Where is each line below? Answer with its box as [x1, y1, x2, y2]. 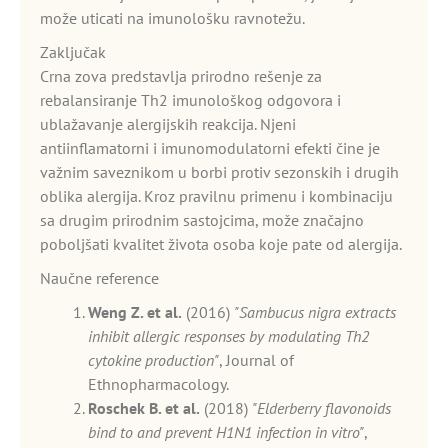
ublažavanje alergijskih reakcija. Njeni [40, 114, 296, 134]
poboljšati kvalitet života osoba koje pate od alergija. [40, 234, 402, 254]
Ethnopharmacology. [88, 374, 229, 394]
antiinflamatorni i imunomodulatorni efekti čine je [40, 138, 380, 158]
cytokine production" [88, 350, 219, 370]
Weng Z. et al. [88, 302, 182, 322]
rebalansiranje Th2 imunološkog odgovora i [40, 90, 341, 110]
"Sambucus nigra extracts [234, 302, 396, 322]
